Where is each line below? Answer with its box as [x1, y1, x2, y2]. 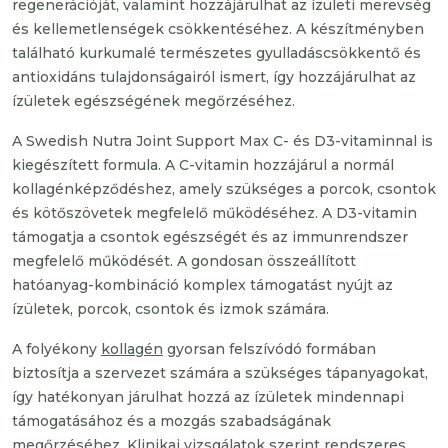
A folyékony [12, 340, 101, 358]
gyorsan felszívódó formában [163, 340, 376, 358]
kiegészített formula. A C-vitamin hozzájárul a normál [12, 156, 394, 174]
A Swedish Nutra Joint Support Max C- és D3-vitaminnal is [12, 132, 433, 150]
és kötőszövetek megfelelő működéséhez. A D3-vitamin [12, 204, 417, 222]
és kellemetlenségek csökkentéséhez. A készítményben [12, 20, 424, 38]
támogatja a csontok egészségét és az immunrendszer [12, 228, 408, 246]
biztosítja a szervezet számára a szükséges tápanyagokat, [12, 364, 428, 382]
